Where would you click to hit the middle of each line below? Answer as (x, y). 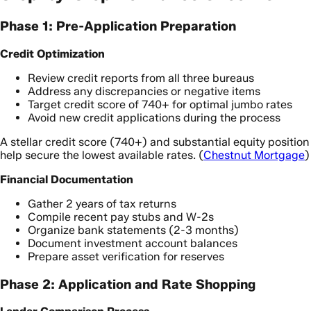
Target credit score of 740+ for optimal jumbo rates (160, 104)
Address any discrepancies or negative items (144, 91)
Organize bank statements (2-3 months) (133, 230)
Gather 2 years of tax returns (102, 203)
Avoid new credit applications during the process (154, 117)
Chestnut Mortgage (254, 155)
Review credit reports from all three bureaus (141, 78)
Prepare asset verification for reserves (126, 256)
